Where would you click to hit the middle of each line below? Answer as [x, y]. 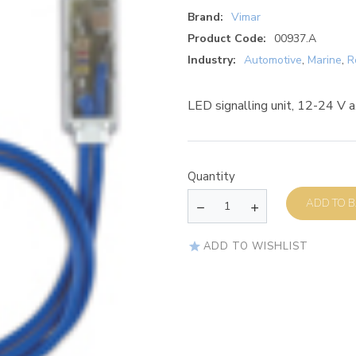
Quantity [211, 177]
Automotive [273, 60]
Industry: [212, 60]
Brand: [205, 17]
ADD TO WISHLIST [256, 246]
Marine [325, 60]
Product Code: [227, 39]
